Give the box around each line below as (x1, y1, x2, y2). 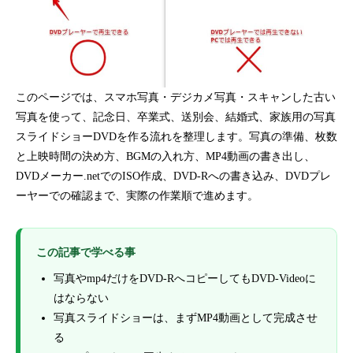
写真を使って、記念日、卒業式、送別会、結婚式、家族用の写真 (16, 110, 336, 123)
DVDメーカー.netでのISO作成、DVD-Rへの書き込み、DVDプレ (16, 169, 331, 182)
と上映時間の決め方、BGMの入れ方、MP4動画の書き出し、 (16, 150, 315, 162)
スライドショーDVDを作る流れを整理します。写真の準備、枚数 (16, 130, 337, 143)
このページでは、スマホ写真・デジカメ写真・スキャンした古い (16, 91, 336, 103)
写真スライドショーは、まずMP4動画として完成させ (54, 311, 318, 324)
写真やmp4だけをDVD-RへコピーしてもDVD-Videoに (54, 272, 316, 284)
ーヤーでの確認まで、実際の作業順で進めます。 (16, 189, 258, 202)
